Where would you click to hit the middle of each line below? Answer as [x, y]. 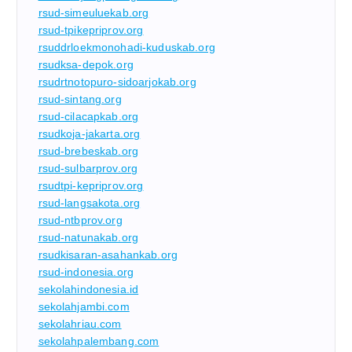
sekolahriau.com [80, 324]
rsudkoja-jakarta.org [89, 134]
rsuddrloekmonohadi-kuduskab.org [126, 48]
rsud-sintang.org [80, 99]
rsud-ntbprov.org [80, 220]
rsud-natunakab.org [88, 238]
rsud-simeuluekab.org [93, 13]
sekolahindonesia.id [88, 290]
